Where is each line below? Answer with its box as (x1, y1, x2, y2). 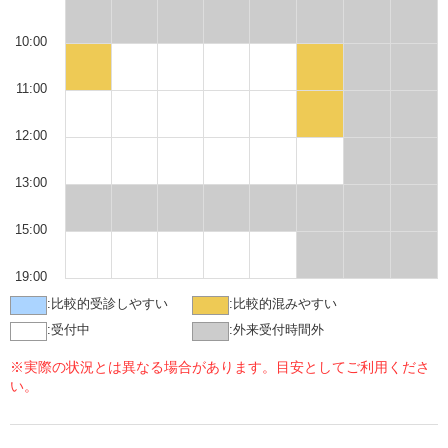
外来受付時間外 (233, 322, 324, 337)
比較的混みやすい (233, 296, 337, 311)
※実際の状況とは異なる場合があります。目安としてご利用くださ (10, 359, 430, 375)
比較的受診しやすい (51, 296, 168, 311)
